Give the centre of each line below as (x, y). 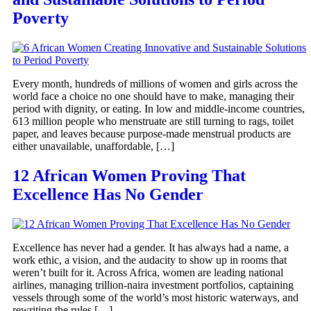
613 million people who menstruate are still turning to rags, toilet (153, 121)
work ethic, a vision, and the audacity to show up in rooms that (150, 260)
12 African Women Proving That (129, 176)
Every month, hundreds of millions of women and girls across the (155, 84)
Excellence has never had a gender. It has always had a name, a (151, 248)
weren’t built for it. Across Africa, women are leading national (148, 273)
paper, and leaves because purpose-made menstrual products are (152, 134)
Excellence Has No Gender (108, 195)
